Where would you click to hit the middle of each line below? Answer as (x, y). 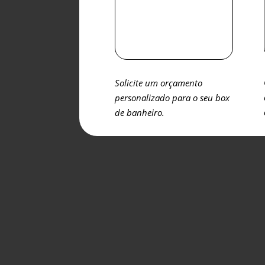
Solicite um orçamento (159, 83)
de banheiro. (140, 112)
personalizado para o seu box (172, 97)
